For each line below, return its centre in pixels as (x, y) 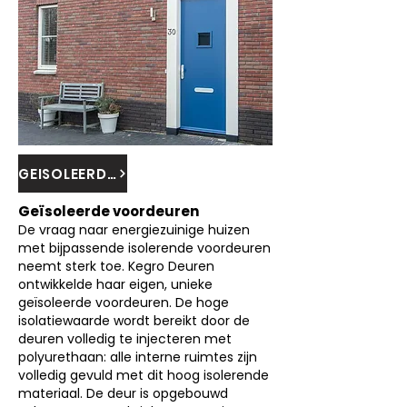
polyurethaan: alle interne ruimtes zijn (138, 357)
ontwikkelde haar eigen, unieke (115, 284)
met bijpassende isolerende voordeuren (144, 248)
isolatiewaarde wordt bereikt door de (134, 321)
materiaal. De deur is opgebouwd (123, 393)
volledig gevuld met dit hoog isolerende (144, 375)
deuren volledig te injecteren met (125, 339)
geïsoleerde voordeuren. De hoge (124, 303)
